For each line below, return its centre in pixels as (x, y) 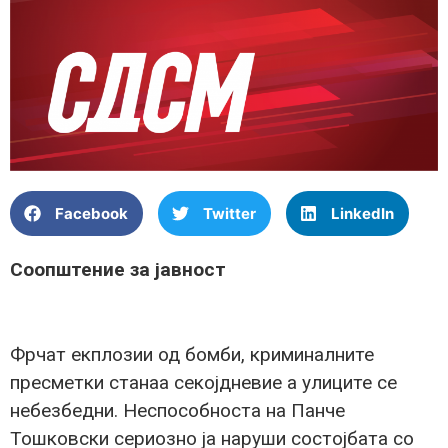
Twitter (229, 213)
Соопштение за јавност (118, 270)
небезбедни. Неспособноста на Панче (177, 411)
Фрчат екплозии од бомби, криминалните (192, 355)
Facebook (91, 213)
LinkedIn (362, 213)
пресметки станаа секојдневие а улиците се (203, 383)
